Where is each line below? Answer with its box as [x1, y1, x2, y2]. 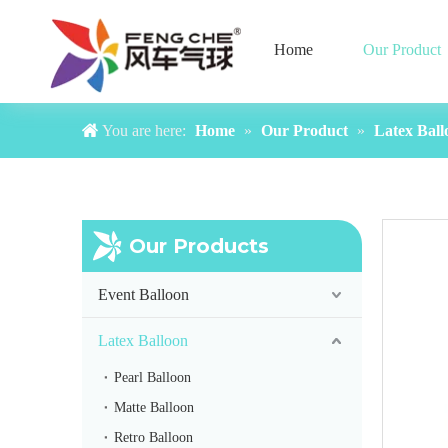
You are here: [98, 122, 190, 140]
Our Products [129, 234, 269, 259]
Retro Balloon [114, 430, 193, 446]
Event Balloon [98, 286, 189, 304]
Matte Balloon [114, 400, 194, 416]
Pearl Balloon [114, 370, 191, 386]
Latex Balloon [98, 332, 188, 350]
